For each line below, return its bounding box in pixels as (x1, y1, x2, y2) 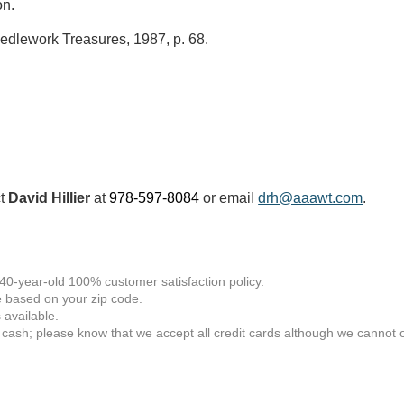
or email (199, 190, 259, 206)
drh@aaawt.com (258, 190, 363, 206)
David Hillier (8, 190, 91, 206)
